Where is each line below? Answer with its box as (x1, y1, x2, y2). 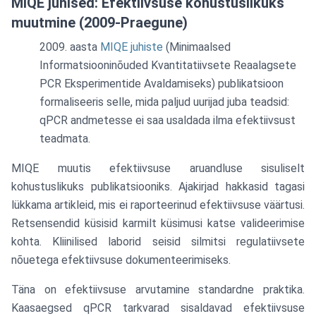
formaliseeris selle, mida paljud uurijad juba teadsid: (39, 95, 289, 109)
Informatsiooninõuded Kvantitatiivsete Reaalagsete (39, 59, 296, 72)
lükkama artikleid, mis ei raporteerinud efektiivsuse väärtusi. (11, 198, 305, 212)
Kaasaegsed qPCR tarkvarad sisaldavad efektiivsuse (11, 301, 305, 315)
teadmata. (39, 132, 90, 145)
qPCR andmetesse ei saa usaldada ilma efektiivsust (39, 114, 296, 127)
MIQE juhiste (100, 40, 163, 54)
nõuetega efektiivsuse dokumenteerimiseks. (11, 253, 231, 267)
